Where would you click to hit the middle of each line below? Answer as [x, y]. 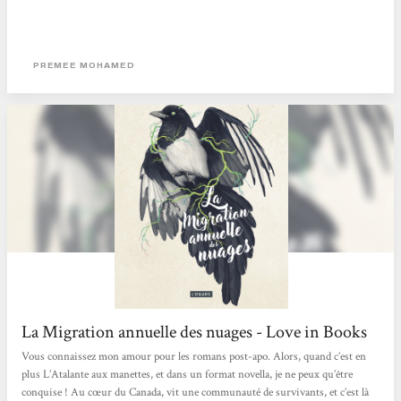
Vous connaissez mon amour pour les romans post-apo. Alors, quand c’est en [194, 356]
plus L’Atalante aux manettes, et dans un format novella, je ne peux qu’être [188, 374]
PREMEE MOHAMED [84, 65]
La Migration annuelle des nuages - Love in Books [195, 333]
